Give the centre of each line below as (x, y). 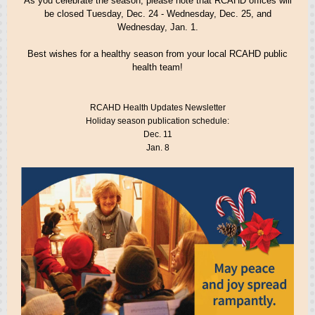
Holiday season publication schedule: (157, 121)
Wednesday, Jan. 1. (157, 27)
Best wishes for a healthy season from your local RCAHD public (157, 54)
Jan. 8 (157, 148)
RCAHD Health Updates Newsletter (157, 108)
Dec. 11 (157, 134)
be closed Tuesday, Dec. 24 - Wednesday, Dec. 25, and (157, 14)
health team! (157, 67)
